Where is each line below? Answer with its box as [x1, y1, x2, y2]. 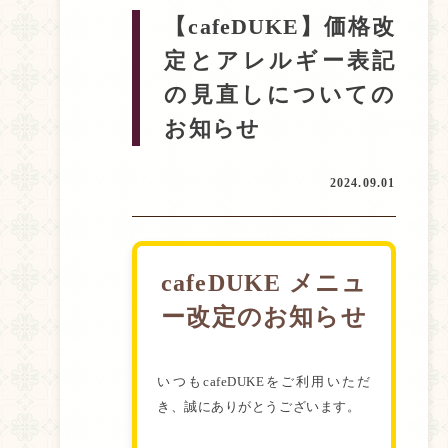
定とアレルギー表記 [164, 49, 396, 73]
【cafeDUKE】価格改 [164, 15, 396, 39]
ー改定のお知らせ [161, 304, 367, 330]
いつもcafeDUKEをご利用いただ [157, 375, 371, 389]
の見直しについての [164, 83, 396, 107]
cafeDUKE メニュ [160, 270, 368, 296]
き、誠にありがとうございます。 [157, 400, 361, 414]
